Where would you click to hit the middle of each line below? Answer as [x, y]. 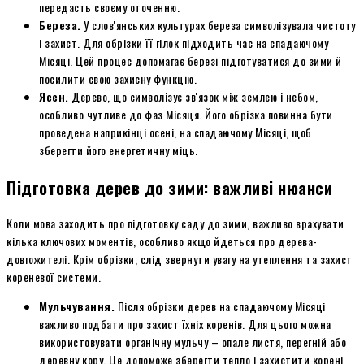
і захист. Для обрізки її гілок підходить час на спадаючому [184, 43]
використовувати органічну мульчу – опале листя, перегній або [193, 342]
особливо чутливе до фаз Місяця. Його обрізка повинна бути [186, 115]
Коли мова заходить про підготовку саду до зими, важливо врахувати [175, 223]
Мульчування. [77, 306]
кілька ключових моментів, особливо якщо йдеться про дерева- [162, 241]
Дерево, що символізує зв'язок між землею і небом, [193, 97]
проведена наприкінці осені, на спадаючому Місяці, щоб [175, 132]
